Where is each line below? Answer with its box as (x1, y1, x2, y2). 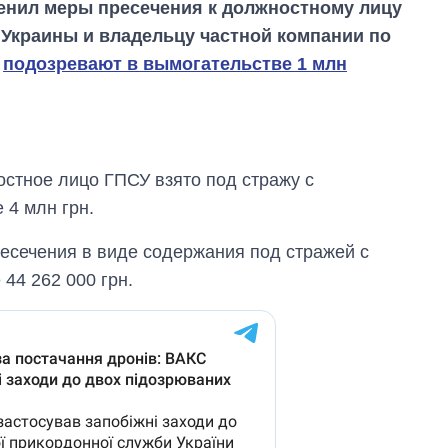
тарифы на (294, 372, 375, 390)
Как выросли (294, 353, 388, 371)
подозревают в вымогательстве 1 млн (3, 54, 347, 75)
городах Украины (294, 410, 421, 428)
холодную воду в (294, 391, 419, 409)
